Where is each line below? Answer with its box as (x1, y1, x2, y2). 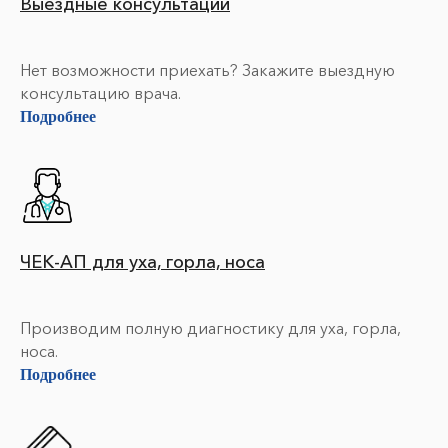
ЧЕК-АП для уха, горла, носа (20, 251, 265, 273)
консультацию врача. (20, 83, 181, 103)
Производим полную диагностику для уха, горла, (20, 318, 401, 338)
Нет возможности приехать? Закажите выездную (20, 60, 395, 80)
